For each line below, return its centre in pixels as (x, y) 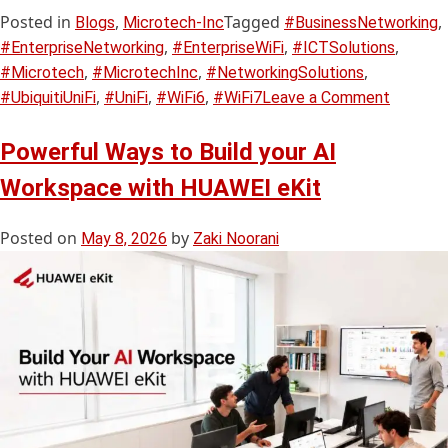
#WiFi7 (237, 98)
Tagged (254, 22)
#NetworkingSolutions (285, 73)
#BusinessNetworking (361, 23)
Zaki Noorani (236, 239)
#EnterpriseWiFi (228, 48)
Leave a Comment (326, 98)
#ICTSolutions (343, 48)
